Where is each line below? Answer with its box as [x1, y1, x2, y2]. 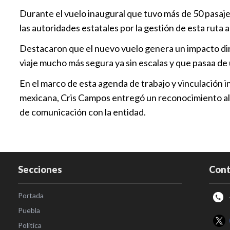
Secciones [18, 164, 63, 176]
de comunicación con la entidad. [20, 106, 146, 118]
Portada [18, 191, 44, 200]
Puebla [18, 206, 41, 215]
